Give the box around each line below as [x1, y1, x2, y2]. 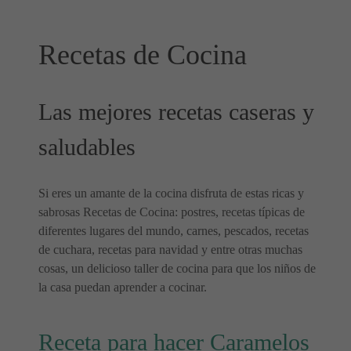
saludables [38, 134, 136, 161]
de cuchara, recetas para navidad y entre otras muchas [38, 243, 302, 256]
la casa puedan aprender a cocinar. [38, 280, 207, 294]
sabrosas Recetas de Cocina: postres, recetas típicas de [38, 205, 305, 219]
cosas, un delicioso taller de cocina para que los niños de [38, 262, 316, 275]
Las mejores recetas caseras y [38, 99, 314, 125]
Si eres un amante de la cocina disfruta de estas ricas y [38, 186, 304, 200]
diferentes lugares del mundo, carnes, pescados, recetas [38, 224, 309, 237]
